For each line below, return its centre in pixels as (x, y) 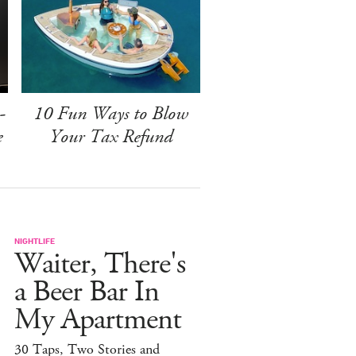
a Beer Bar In (87, 292)
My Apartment (98, 319)
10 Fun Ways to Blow (110, 113)
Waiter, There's (100, 264)
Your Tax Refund (110, 136)
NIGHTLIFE (35, 240)
